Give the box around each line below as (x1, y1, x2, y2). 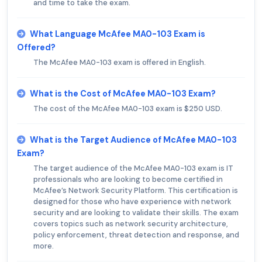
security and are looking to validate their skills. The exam (33, 208, 239, 218)
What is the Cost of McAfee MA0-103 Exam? (30, 88, 216, 99)
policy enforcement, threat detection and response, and (33, 230, 239, 240)
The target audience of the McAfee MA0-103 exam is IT (33, 163, 233, 174)
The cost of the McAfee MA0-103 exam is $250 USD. (33, 104, 222, 114)
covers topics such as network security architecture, (33, 219, 228, 229)
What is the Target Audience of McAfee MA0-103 (30, 135, 237, 146)
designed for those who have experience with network (33, 196, 232, 207)
